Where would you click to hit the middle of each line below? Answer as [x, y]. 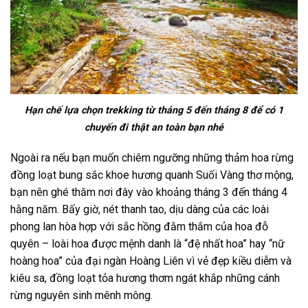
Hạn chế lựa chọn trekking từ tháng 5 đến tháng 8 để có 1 [154, 110]
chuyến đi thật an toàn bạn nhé [154, 127]
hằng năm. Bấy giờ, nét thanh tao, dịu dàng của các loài [140, 210]
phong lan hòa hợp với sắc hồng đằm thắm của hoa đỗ [139, 227]
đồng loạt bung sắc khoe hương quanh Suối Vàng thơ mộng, [152, 175]
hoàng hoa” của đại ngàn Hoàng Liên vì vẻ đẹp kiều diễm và [151, 261]
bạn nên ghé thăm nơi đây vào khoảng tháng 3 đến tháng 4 [149, 192]
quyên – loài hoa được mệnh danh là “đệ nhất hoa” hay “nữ [147, 244]
